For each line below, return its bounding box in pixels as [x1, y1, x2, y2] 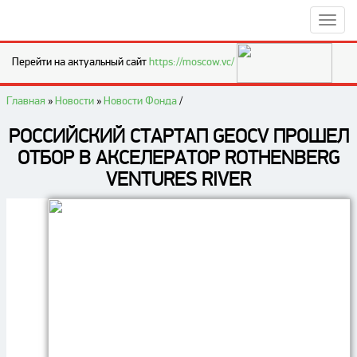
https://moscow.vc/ [149, 55, 237, 69]
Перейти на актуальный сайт [12, 55, 149, 69]
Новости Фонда [104, 94, 177, 108]
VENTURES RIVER [106, 167, 251, 191]
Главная [6, 94, 45, 108]
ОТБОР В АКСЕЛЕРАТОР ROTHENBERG [18, 146, 339, 170]
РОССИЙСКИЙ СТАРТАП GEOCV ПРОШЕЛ [8, 124, 349, 148]
